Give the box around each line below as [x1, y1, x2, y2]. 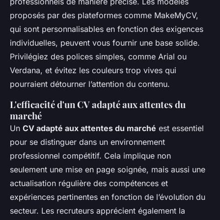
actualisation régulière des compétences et [10, 178, 168, 188]
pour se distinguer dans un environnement [10, 137, 165, 147]
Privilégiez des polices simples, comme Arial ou [10, 51, 187, 61]
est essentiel [156, 123, 204, 133]
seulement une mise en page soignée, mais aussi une [10, 164, 205, 174]
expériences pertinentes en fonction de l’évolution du [10, 192, 205, 202]
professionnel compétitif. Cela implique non [10, 150, 171, 161]
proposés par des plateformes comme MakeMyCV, [10, 10, 198, 20]
